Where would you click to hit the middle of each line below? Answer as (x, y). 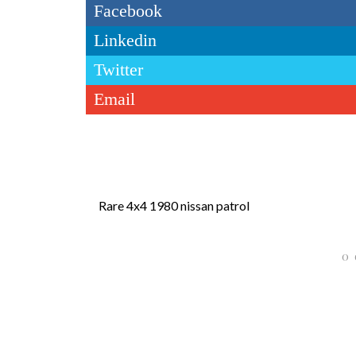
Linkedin (125, 40)
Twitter (118, 69)
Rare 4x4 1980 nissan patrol (174, 205)
